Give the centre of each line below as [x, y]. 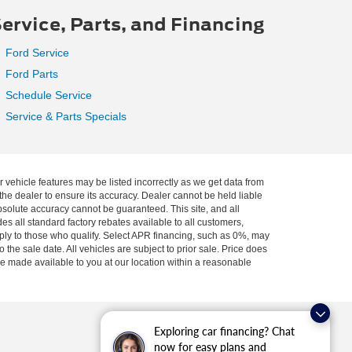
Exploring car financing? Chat [224, 331]
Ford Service [36, 52]
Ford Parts [30, 73]
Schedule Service [47, 95]
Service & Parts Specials [64, 116]
